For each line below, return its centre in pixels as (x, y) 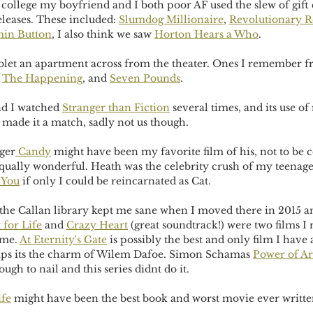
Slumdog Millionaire (171, 20)
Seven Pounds (145, 78)
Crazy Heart (97, 225)
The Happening (42, 78)
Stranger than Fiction (116, 108)
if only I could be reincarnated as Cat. (117, 181)
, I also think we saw (103, 34)
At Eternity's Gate (63, 240)
